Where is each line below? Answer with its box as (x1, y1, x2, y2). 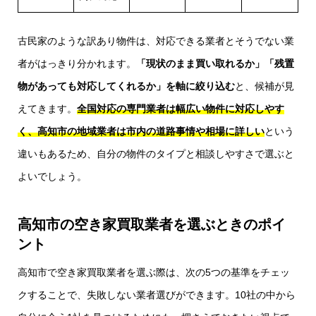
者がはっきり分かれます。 (18, 57, 136, 69)
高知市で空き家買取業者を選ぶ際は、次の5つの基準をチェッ (18, 266, 290, 278)
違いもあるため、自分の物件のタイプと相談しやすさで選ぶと (18, 147, 294, 159)
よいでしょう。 (18, 170, 87, 182)
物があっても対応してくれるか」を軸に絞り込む (18, 80, 235, 92)
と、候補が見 (235, 80, 294, 92)
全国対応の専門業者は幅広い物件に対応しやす (77, 102, 284, 114)
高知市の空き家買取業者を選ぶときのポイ (18, 216, 286, 232)
